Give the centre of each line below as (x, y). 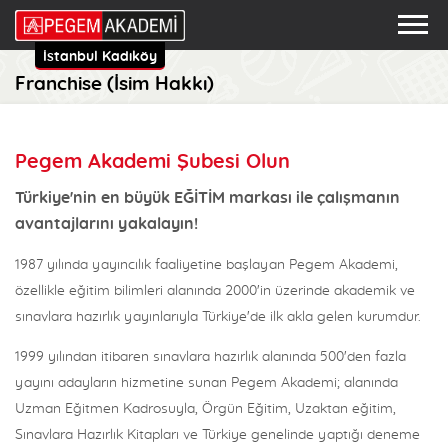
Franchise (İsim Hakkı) (114, 84)
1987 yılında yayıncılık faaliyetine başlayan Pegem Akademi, (206, 265)
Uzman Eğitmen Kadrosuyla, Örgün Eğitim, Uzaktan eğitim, (205, 409)
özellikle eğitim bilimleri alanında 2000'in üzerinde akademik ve (215, 291)
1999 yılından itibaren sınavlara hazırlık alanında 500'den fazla (210, 357)
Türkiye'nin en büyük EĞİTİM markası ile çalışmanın (207, 198)
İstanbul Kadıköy (100, 57)
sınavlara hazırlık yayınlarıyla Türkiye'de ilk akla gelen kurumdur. (218, 317)
